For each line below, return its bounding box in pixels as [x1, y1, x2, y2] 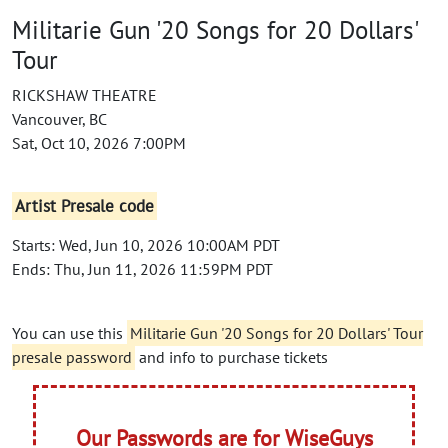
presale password [12, 346, 132, 367]
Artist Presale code [15, 194, 155, 217]
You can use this [12, 322, 127, 343]
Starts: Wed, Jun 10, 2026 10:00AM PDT [12, 234, 280, 255]
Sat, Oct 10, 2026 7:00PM [12, 132, 186, 153]
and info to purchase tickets [135, 346, 328, 367]
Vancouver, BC [12, 108, 107, 129]
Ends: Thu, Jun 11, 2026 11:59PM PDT [12, 258, 273, 279]
